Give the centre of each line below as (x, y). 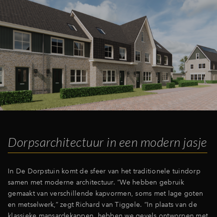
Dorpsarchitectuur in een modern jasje (108, 142)
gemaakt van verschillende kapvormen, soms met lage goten (105, 194)
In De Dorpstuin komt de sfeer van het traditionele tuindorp (104, 171)
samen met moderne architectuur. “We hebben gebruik (96, 182)
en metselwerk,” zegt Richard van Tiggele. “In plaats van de (102, 205)
